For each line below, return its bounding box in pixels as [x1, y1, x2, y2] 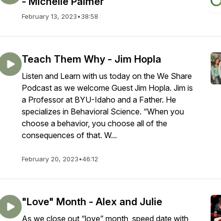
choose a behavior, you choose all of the [22, 118, 167, 128]
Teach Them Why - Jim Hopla [22, 53, 161, 65]
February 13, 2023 [22, 12, 77, 20]
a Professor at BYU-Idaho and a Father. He [22, 95, 176, 105]
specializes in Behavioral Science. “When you [22, 107, 184, 116]
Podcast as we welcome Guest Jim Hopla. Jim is [22, 83, 193, 93]
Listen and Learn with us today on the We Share [22, 71, 192, 81]
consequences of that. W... [22, 130, 117, 140]
